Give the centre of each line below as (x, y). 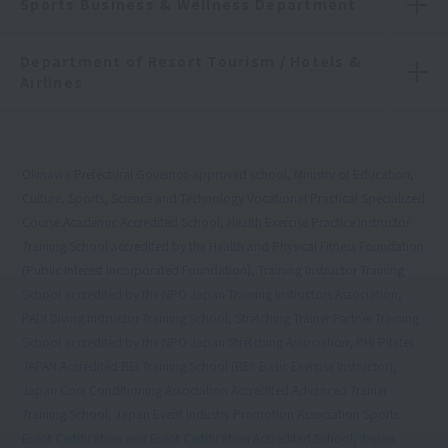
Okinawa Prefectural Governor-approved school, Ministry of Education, (218, 174)
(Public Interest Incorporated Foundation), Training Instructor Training (213, 270)
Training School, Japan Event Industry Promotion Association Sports (211, 414)
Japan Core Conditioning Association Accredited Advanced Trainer (205, 390)
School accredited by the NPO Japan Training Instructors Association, (212, 294)
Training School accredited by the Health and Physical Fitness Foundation (223, 246)
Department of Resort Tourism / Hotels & (191, 61)
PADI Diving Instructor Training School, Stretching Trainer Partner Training (221, 318)
